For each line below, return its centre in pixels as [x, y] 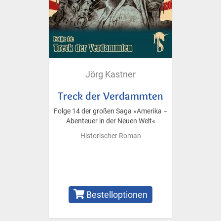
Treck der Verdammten [110, 95]
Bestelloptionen [116, 194]
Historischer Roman [110, 136]
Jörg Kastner [110, 74]
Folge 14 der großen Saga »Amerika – [110, 111]
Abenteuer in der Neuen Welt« [110, 121]
